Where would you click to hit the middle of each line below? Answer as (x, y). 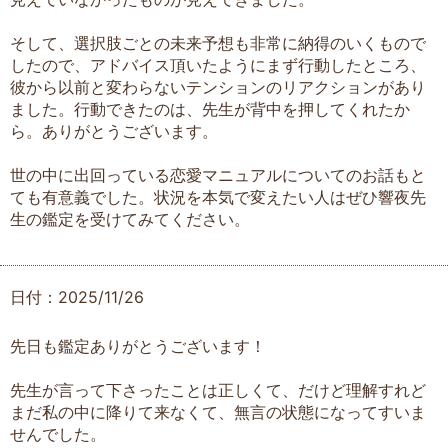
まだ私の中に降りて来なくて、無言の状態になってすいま (218, 412)
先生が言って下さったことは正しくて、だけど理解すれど (218, 390)
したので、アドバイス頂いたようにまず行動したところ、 (218, 65)
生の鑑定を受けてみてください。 (130, 219)
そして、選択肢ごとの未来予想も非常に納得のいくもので (218, 43)
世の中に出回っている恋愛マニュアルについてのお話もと (218, 175)
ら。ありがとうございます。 (114, 131)
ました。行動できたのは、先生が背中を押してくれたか (210, 109)
